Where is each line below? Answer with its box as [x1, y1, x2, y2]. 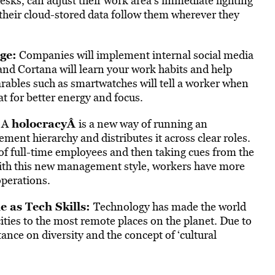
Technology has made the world [93, 199, 246, 214]
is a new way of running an [78, 116, 207, 131]
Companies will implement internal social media [16, 47, 254, 63]
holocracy [11, 115, 67, 131]
